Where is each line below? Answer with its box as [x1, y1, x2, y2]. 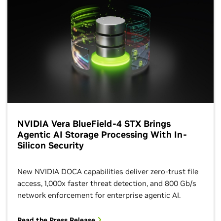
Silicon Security [17, 139, 84, 151]
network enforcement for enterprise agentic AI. [17, 190, 181, 200]
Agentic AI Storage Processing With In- [17, 128, 187, 140]
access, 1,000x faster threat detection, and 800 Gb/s [17, 178, 196, 188]
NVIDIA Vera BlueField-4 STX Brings [17, 117, 171, 129]
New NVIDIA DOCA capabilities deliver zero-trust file [17, 166, 198, 176]
